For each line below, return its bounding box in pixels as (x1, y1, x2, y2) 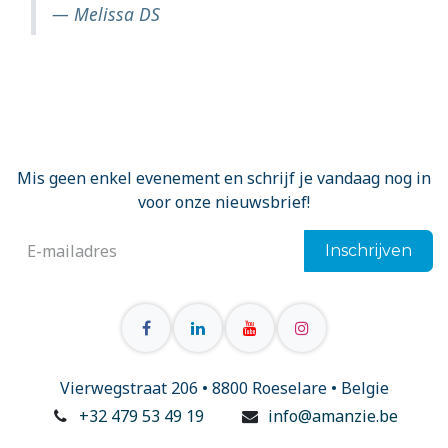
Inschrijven (325, 240, 412, 260)
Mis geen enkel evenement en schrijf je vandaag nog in (17, 166, 431, 189)
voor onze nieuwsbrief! (138, 190, 310, 213)
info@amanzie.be (268, 404, 399, 427)
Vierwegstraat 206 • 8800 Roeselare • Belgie (59, 376, 389, 399)
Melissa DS (74, 2, 160, 27)
